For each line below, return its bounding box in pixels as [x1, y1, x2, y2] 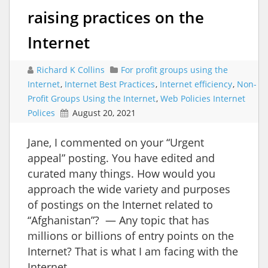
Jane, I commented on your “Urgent [28, 135, 204, 150]
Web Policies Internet [160, 92, 245, 104]
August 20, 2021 [72, 106, 136, 118]
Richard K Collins [36, 63, 107, 75]
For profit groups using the [121, 63, 228, 75]
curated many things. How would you [28, 166, 215, 181]
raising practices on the [28, 6, 205, 28]
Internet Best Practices [65, 78, 155, 90]
